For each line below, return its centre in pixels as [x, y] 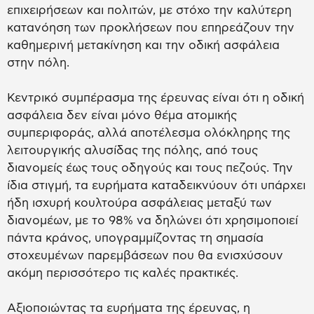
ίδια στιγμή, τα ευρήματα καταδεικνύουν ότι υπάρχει [156, 186]
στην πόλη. [38, 63]
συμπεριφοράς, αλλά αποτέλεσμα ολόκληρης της [149, 133]
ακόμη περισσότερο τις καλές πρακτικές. [123, 273]
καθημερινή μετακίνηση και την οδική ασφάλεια [143, 46]
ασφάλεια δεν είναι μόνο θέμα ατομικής [122, 116]
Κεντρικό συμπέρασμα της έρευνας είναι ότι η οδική [156, 98]
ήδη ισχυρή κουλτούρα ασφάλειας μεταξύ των [139, 203]
